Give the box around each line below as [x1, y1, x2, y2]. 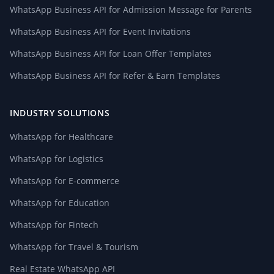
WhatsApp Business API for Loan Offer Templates [10, 48, 212, 59]
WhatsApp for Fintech [10, 219, 98, 231]
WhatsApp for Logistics [10, 153, 103, 165]
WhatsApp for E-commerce [10, 175, 119, 187]
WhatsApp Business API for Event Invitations [10, 26, 191, 37]
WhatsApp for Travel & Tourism [10, 241, 138, 253]
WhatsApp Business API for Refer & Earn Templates [10, 70, 220, 81]
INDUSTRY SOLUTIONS [10, 107, 110, 119]
